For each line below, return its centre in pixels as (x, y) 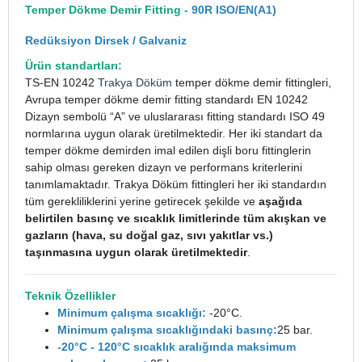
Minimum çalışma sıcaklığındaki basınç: (167, 330)
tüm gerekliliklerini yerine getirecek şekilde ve (142, 201)
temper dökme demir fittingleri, (252, 82)
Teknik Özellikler (70, 296)
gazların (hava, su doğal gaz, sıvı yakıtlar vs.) (149, 235)
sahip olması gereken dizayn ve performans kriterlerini (164, 167)
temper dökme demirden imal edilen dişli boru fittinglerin (168, 150)
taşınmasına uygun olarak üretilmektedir (136, 252)
